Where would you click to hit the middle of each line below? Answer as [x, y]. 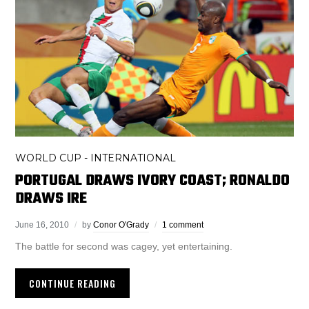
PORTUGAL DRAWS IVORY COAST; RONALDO [153, 180]
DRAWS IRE [51, 198]
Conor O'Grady [121, 225]
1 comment [183, 225]
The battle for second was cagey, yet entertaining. [124, 246]
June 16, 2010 [42, 225]
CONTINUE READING [73, 283]
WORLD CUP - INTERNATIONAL [96, 158]
